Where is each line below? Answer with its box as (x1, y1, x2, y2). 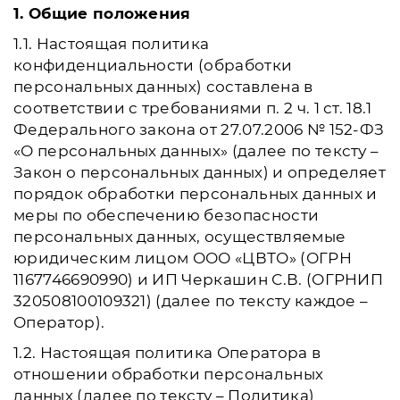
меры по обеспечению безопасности (13, 206, 320, 224)
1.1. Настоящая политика (13, 35, 210, 53)
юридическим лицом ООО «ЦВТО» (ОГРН (13, 249, 352, 267)
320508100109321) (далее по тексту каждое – (13, 292, 369, 310)
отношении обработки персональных (13, 365, 324, 383)
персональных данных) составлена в (13, 78, 313, 96)
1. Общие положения (13, 4, 191, 22)
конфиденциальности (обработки (13, 56, 293, 74)
